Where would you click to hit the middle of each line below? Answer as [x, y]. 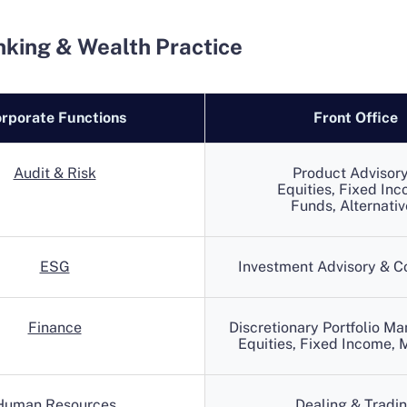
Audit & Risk [55, 173]
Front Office [356, 118]
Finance [55, 328]
